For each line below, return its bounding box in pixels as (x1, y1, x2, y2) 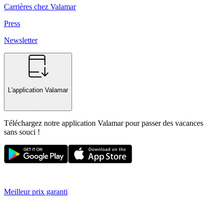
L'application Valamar (8, 86, 68, 94)
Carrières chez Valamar (4, 2, 76, 11)
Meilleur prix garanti (4, 187, 68, 196)
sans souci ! (4, 128, 40, 137)
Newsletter (4, 36, 37, 45)
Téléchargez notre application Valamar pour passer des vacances (4, 119, 203, 128)
